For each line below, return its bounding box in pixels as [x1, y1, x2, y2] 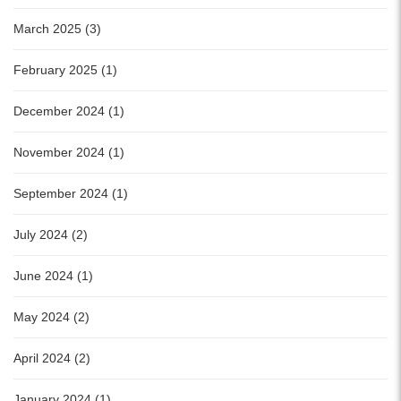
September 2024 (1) [13, 186, 128, 201]
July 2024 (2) [13, 227, 88, 243]
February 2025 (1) [13, 63, 117, 78]
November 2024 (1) [13, 145, 124, 160]
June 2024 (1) [13, 269, 93, 284]
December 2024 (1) [13, 104, 124, 119]
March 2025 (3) [13, 21, 101, 37]
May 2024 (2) [13, 310, 90, 325]
